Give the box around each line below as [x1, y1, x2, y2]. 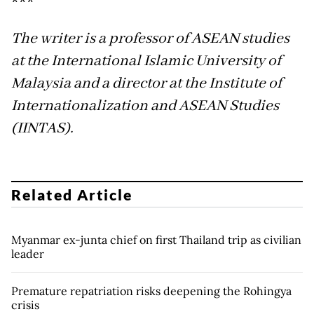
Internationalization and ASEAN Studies [11, 96, 279, 116]
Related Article [11, 185, 133, 203]
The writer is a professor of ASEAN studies [11, 29, 289, 49]
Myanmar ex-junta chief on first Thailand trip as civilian [11, 232, 301, 247]
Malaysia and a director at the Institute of [11, 74, 282, 94]
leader [11, 246, 44, 261]
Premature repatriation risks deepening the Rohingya [11, 283, 292, 298]
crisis [11, 297, 39, 312]
